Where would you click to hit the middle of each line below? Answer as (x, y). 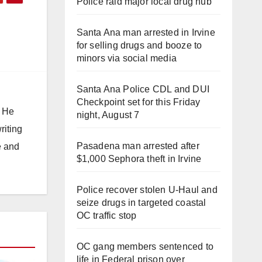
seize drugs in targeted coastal (141, 203)
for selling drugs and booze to (139, 45)
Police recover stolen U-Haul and (147, 190)
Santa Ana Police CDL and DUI (143, 89)
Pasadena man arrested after (138, 146)
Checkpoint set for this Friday (138, 102)
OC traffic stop (106, 216)
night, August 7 (108, 115)
